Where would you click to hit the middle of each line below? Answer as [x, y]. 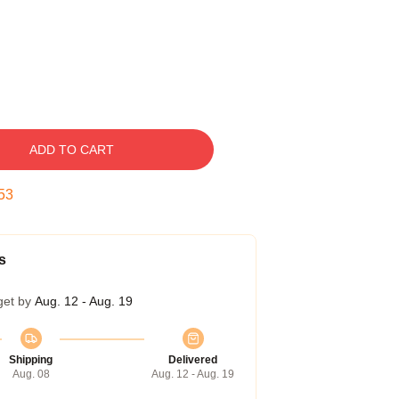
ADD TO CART [71, 150]
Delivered [193, 360]
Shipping [31, 360]
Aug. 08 [31, 374]
